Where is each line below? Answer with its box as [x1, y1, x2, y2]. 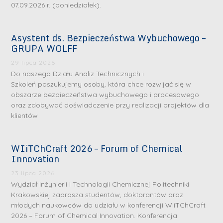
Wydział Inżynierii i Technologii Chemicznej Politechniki [11, 180, 190, 189]
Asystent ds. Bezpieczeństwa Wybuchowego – [11, 30, 206, 46]
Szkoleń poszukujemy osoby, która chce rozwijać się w [11, 80, 192, 89]
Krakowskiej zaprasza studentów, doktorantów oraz [11, 190, 184, 200]
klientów [11, 111, 38, 120]
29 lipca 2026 [11, 59, 56, 67]
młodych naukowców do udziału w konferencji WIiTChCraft [11, 201, 206, 210]
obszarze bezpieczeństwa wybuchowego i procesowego [11, 90, 200, 100]
